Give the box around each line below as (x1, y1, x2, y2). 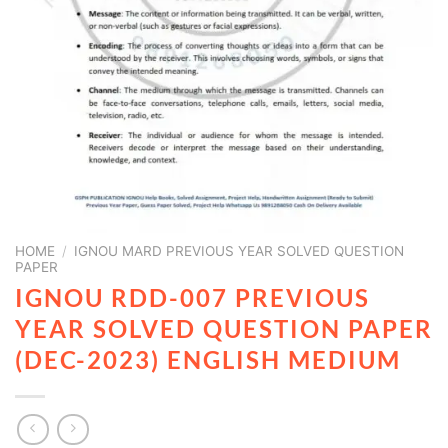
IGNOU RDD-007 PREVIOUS (15, 282, 370, 312)
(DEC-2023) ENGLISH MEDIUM (15, 344, 401, 374)
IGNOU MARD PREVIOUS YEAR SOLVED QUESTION (74, 242, 405, 259)
